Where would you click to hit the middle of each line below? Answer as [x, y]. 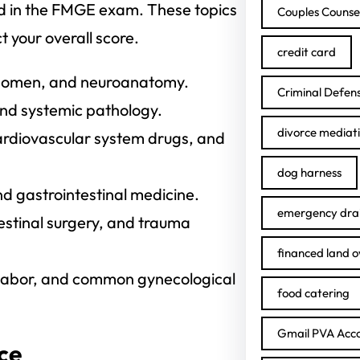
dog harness [309, 172]
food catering [313, 293]
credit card [306, 52]
